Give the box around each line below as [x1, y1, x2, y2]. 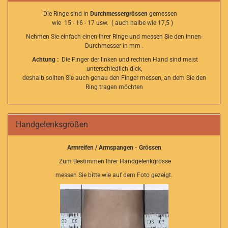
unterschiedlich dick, [86, 65, 142, 72]
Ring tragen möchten [85, 83, 143, 91]
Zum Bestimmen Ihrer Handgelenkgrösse [57, 158, 171, 165]
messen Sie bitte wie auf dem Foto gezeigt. [55, 172, 173, 179]
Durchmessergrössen [90, 10, 148, 17]
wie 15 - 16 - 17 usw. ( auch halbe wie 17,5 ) [52, 19, 176, 26]
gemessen [148, 10, 185, 17]
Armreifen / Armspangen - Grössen [67, 144, 161, 151]
